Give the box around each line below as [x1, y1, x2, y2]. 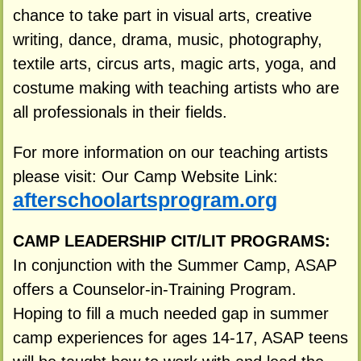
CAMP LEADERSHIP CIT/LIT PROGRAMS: [12, 231, 330, 250]
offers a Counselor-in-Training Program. [12, 280, 297, 298]
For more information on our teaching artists [12, 143, 328, 161]
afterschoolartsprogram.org [12, 189, 277, 211]
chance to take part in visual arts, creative [12, 6, 312, 25]
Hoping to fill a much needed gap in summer [12, 304, 329, 322]
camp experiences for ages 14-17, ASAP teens [12, 328, 348, 346]
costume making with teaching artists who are [12, 79, 339, 98]
